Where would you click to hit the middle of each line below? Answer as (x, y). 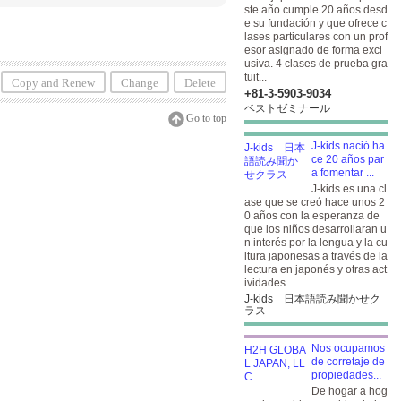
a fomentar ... (343, 173)
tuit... (256, 77)
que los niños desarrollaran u (316, 229)
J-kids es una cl (349, 189)
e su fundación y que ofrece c (316, 23)
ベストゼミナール (287, 108)
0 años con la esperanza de (312, 216)
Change (140, 83)
